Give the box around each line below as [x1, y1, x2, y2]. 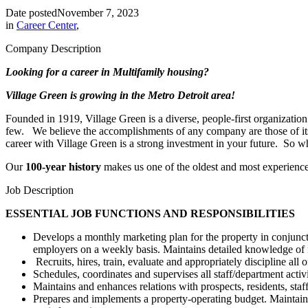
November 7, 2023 [57, 6, 139, 19]
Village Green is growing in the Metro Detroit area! [5, 89, 235, 101]
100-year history [25, 160, 104, 173]
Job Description [5, 184, 74, 196]
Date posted [5, 6, 57, 19]
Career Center [16, 19, 76, 31]
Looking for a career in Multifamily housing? [5, 65, 214, 78]
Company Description [5, 42, 101, 54]
